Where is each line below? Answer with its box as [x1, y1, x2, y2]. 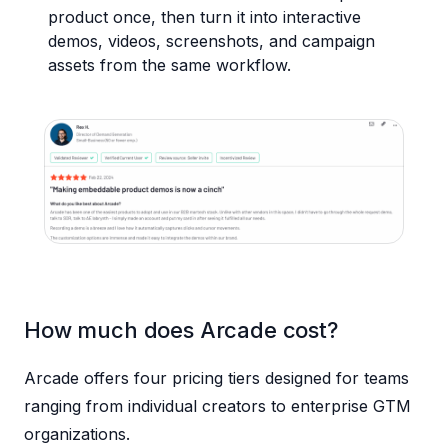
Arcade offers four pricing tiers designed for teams [24, 368, 409, 389]
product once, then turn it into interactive [48, 7, 361, 28]
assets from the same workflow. [48, 55, 291, 76]
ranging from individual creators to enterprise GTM [24, 396, 411, 417]
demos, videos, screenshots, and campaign [48, 31, 375, 52]
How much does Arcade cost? [24, 317, 338, 344]
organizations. [24, 424, 130, 445]
